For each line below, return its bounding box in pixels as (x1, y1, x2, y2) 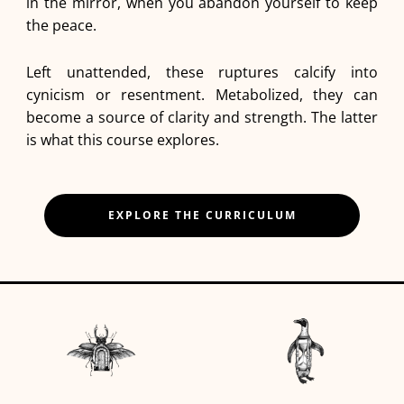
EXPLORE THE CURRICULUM (107, 207, 297, 224)
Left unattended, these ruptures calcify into (25, 62, 379, 83)
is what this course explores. (25, 130, 219, 151)
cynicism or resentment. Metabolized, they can (25, 85, 379, 106)
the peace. (25, 15, 100, 36)
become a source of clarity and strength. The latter (25, 107, 379, 128)
